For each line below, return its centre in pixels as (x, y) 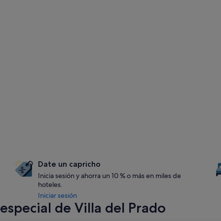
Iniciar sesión (58, 195)
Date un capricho (70, 164)
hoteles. (51, 184)
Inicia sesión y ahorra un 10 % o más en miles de (110, 176)
